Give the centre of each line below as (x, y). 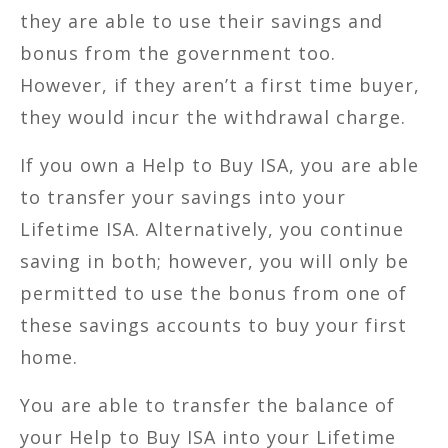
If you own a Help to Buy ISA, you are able (219, 164)
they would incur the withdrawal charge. (213, 116)
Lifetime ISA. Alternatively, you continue (212, 228)
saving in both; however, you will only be (214, 260)
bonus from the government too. (178, 52)
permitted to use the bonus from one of (213, 292)
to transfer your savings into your (183, 196)
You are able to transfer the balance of (207, 404)
